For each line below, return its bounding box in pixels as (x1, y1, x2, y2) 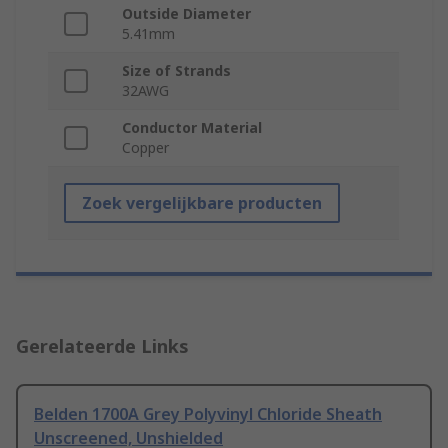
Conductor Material (122, 118, 262, 138)
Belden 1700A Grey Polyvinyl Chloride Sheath (34, 403, 382, 426)
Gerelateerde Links (16, 334, 189, 359)
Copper (122, 138, 169, 158)
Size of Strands (122, 61, 231, 81)
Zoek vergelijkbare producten (82, 192, 322, 215)
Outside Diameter (122, 4, 251, 24)
